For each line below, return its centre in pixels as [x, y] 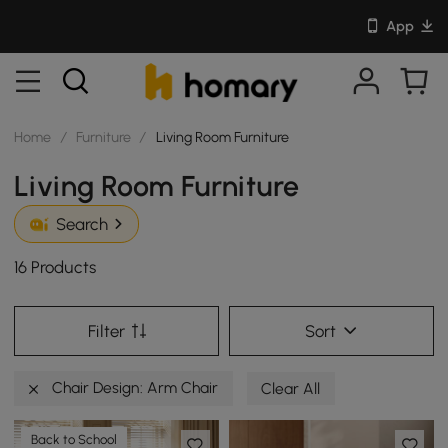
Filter [106, 330]
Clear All [291, 388]
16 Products [55, 267]
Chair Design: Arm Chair [133, 387]
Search [81, 224]
